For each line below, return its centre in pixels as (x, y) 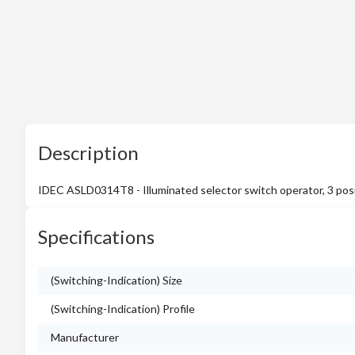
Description (88, 153)
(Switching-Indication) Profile (123, 309)
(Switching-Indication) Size (116, 280)
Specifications (96, 237)
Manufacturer (85, 337)
